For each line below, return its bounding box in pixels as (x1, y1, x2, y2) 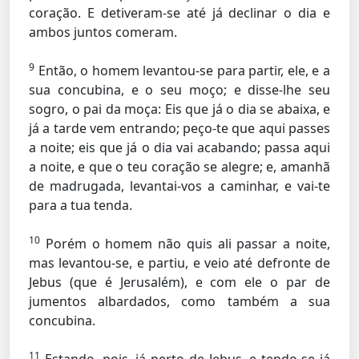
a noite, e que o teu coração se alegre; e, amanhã (29, 158, 330, 175)
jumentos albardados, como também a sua (29, 292, 330, 310)
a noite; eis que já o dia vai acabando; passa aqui (29, 139, 330, 156)
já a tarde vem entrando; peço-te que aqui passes (29, 119, 330, 137)
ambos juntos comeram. (29, 23, 177, 41)
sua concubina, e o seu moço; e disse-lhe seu (29, 81, 330, 99)
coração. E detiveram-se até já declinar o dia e (29, 4, 330, 22)
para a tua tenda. (29, 196, 132, 214)
